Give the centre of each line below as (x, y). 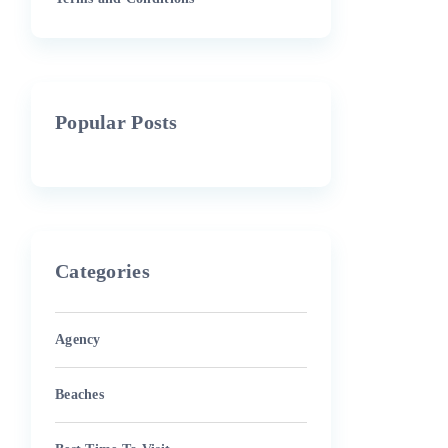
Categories (102, 271)
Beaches (80, 394)
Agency (78, 339)
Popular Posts (116, 122)
